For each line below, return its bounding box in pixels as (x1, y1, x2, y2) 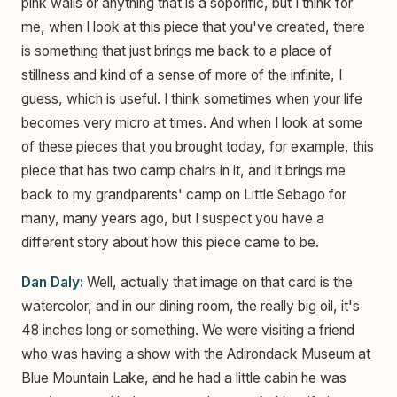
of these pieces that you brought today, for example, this (21, 137, 374, 155)
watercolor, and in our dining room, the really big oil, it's (21, 297, 360, 315)
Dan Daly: (21, 273, 83, 291)
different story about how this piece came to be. (21, 233, 319, 251)
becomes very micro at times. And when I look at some (21, 113, 362, 131)
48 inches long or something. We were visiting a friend (21, 321, 354, 339)
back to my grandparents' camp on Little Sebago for (21, 185, 346, 203)
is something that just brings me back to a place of (21, 42, 332, 59)
